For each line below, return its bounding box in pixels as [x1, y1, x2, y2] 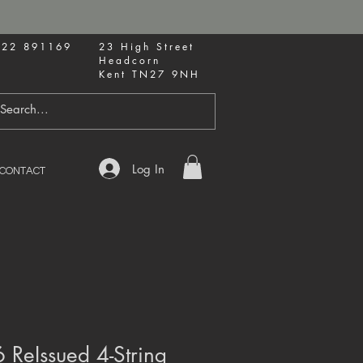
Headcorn [99, 53, 166, 67]
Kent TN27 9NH [99, 67, 206, 81]
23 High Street [99, 40, 194, 53]
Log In [132, 160, 165, 177]
